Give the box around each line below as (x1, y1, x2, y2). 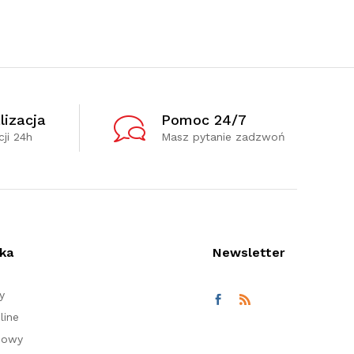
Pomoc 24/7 (160, 111, 247, 128)
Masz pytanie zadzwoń (160, 130, 285, 143)
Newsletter (212, 244, 285, 260)
